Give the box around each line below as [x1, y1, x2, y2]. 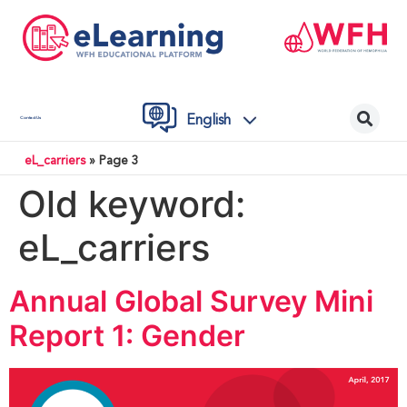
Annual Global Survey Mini [9, 283, 373, 319]
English [185, 113, 231, 128]
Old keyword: [18, 181, 245, 226]
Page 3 [98, 154, 139, 167]
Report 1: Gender [9, 317, 245, 353]
